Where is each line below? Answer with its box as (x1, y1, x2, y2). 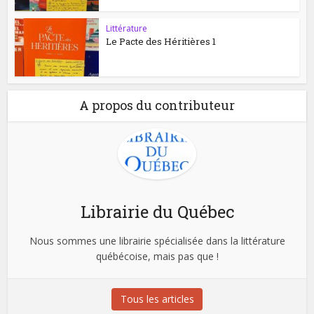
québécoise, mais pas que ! (95, 250, 219, 264)
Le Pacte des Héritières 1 (106, 35, 217, 48)
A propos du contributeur (79, 97, 235, 114)
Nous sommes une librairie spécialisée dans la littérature (29, 234, 285, 248)
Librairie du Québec (80, 200, 234, 224)
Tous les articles (120, 292, 194, 306)
